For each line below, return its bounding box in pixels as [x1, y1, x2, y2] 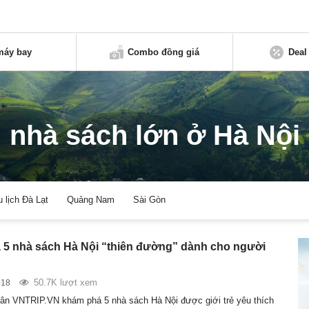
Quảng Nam [67, 195, 115, 206]
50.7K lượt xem [33, 277, 97, 288]
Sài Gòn [133, 195, 166, 206]
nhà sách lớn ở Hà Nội [9, 119, 300, 152]
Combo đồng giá [128, 46, 200, 57]
